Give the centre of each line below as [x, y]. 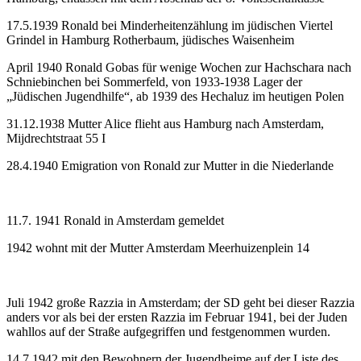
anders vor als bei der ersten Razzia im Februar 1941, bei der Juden [177, 317]
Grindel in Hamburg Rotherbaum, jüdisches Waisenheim [150, 39]
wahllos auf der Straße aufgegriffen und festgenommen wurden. [168, 331]
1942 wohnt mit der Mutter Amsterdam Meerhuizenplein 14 [158, 247]
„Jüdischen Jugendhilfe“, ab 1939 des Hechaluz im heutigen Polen [175, 96]
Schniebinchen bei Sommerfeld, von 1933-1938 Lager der [154, 81]
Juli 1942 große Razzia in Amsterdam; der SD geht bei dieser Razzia [180, 302]
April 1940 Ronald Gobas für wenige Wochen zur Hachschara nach [179, 67]
